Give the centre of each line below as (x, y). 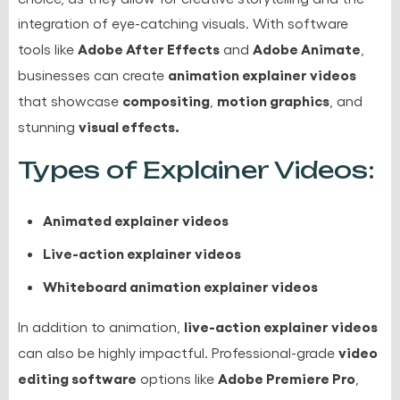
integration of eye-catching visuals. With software (183, 22)
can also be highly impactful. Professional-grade (178, 352)
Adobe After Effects (149, 48)
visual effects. (129, 125)
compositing (166, 100)
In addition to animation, (101, 326)
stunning (48, 126)
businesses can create (93, 74)
